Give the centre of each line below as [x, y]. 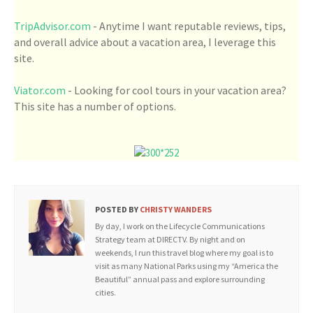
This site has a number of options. [96, 106]
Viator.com [40, 90]
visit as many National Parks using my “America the [187, 266]
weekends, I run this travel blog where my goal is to [184, 253]
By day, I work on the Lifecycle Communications [180, 226]
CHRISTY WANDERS [175, 209]
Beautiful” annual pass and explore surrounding [180, 279]
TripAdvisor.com [52, 26]
